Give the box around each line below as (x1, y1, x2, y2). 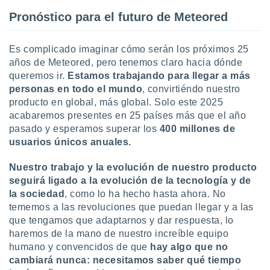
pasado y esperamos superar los (9, 124, 160, 134)
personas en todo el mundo (9, 84, 142, 94)
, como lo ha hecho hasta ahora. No (64, 189, 226, 199)
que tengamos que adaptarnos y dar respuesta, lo (9, 215, 234, 225)
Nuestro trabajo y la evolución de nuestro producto (9, 162, 257, 172)
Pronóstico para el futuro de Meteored (9, 10, 228, 24)
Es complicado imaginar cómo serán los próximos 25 (9, 44, 249, 54)
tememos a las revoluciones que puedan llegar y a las (9, 202, 254, 212)
